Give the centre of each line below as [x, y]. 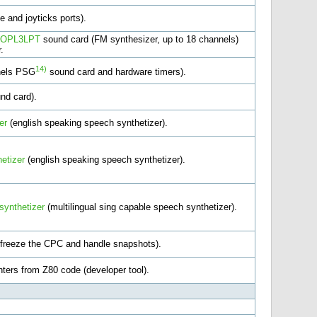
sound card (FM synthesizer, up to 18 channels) [139, 39]
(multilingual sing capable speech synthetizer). [140, 207]
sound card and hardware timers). [116, 72]
